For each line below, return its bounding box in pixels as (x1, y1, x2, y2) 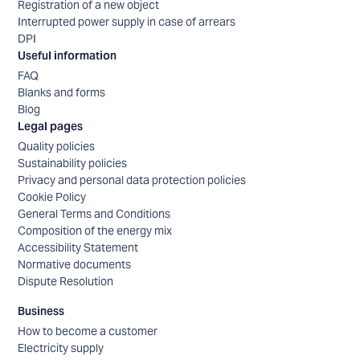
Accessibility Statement (18, 240, 139, 256)
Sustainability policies (18, 156, 128, 171)
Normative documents (18, 257, 132, 272)
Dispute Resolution (18, 274, 114, 289)
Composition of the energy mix (18, 223, 173, 239)
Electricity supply (18, 341, 104, 356)
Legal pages (18, 119, 84, 134)
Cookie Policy (18, 190, 87, 205)
